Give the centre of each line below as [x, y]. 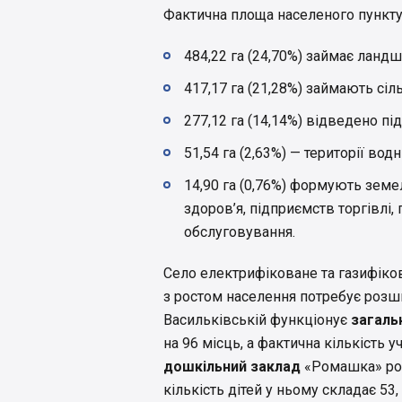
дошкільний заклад [232, 367]
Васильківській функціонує [257, 320]
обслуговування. [240, 232]
